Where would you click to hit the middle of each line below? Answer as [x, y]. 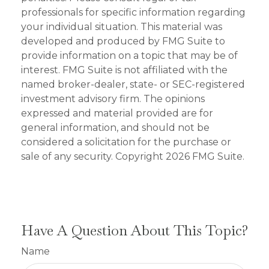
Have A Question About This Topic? [134, 231]
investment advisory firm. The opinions [113, 99]
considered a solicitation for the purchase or [126, 142]
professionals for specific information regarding [133, 13]
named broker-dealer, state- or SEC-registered [133, 85]
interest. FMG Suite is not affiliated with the [124, 70]
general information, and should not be [115, 128]
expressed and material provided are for [117, 113]
